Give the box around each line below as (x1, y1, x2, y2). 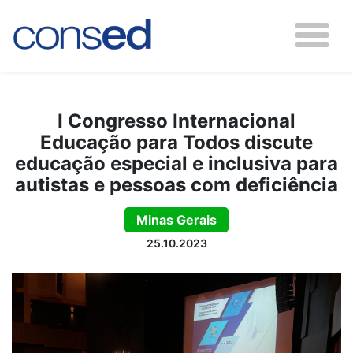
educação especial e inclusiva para (15, 152, 338, 175)
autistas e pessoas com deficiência (15, 173, 338, 196)
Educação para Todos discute (40, 131, 313, 154)
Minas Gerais (136, 212, 217, 228)
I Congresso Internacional (58, 110, 295, 132)
